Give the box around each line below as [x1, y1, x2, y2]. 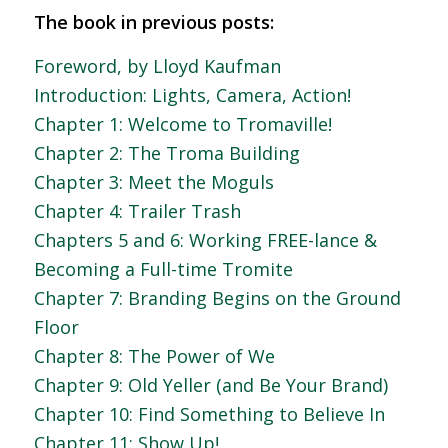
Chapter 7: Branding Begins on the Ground [33, 286, 401, 311]
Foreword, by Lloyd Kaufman [33, 54, 281, 79]
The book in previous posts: [33, 9, 274, 34]
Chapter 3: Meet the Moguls [33, 170, 274, 195]
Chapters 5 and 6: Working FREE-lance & [33, 228, 377, 253]
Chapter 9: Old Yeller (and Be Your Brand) [33, 373, 388, 398]
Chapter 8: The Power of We [33, 344, 275, 369]
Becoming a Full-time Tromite [33, 257, 293, 282]
